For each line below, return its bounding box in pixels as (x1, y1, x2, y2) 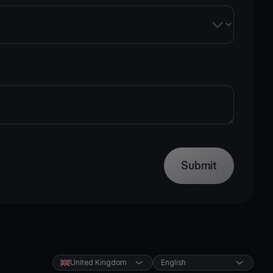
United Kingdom (69, 258, 127, 267)
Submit (181, 159, 217, 172)
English (160, 258, 186, 267)
